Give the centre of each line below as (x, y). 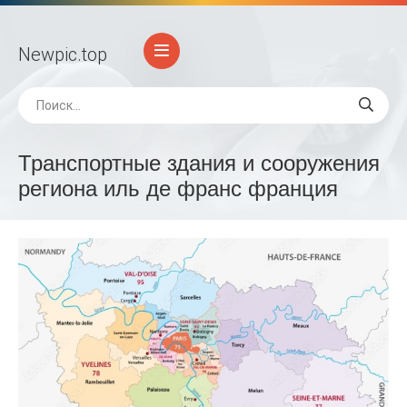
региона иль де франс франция (178, 189)
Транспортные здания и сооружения (199, 163)
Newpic (48, 54)
